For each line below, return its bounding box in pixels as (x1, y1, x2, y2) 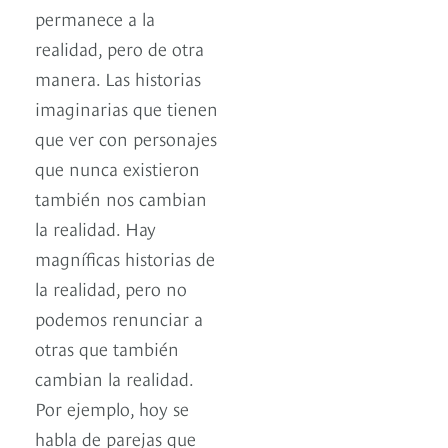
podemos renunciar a (35, 305, 203, 331)
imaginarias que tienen (35, 95, 218, 121)
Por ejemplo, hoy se (35, 395, 189, 421)
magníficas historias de (35, 245, 215, 271)
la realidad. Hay (35, 215, 156, 241)
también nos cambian (35, 185, 207, 211)
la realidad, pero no (35, 275, 187, 301)
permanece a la (35, 5, 155, 31)
